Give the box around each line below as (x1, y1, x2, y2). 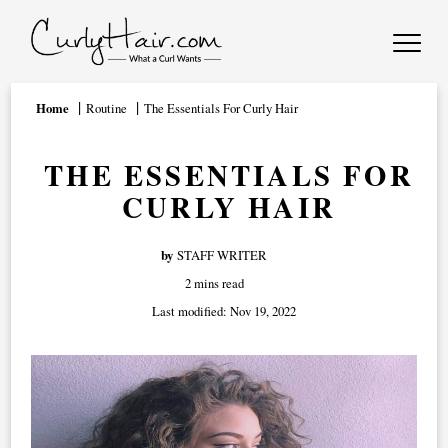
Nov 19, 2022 (230, 302, 296, 320)
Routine (86, 99, 128, 117)
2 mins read (184, 274, 244, 292)
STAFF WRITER (177, 246, 267, 264)
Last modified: (152, 302, 230, 320)
